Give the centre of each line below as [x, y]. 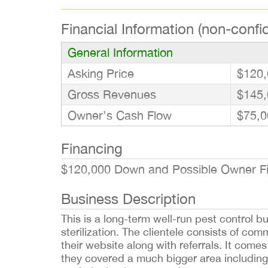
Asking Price [101, 73]
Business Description [128, 199]
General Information [120, 52]
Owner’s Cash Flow [120, 115]
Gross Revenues [112, 94]
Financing [92, 148]
